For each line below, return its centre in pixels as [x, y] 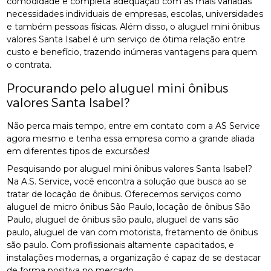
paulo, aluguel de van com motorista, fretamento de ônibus [132, 232]
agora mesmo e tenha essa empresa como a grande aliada [131, 138]
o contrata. [29, 64]
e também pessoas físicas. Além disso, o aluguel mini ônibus [133, 26]
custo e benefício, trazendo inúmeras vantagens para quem [132, 52]
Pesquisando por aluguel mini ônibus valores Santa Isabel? [130, 168]
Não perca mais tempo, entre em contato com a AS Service [134, 126]
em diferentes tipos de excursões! [78, 151]
